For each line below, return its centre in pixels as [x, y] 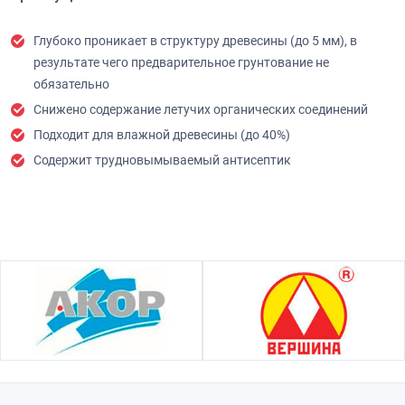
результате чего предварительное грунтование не [181, 62]
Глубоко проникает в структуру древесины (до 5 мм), [192, 41]
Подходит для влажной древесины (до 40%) [162, 135]
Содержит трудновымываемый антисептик [162, 160]
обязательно [71, 84]
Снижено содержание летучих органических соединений [201, 109]
